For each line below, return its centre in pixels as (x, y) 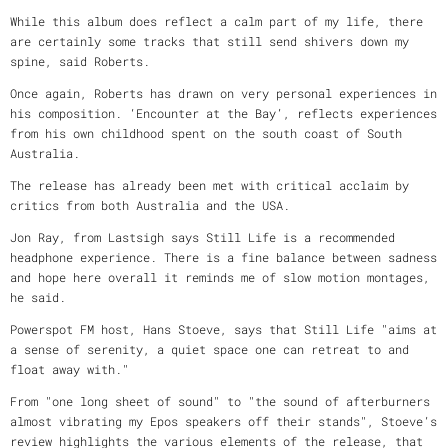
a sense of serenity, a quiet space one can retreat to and (209, 348)
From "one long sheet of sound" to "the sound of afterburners (220, 400)
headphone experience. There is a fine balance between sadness (223, 256)
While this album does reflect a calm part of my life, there (216, 20)
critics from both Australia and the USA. (153, 204)
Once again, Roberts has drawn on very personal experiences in (223, 92)
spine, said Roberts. (83, 60)
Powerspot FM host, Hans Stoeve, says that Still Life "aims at (223, 328)
